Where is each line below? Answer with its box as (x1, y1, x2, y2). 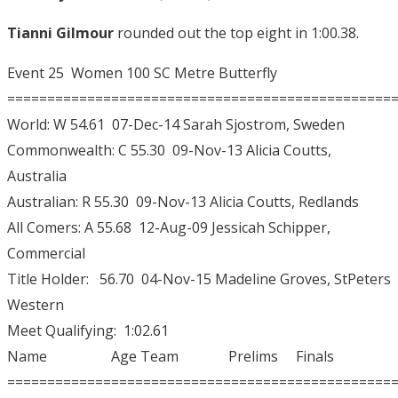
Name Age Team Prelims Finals (7, 346, 334, 367)
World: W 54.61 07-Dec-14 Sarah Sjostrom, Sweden (7, 115, 345, 135)
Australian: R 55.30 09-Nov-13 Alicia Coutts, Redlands (7, 192, 359, 212)
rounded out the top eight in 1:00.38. (114, 23, 359, 44)
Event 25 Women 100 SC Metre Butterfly (7, 63, 277, 84)
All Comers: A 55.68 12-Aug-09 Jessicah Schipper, (7, 218, 330, 238)
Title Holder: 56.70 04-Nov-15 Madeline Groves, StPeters (7, 269, 391, 290)
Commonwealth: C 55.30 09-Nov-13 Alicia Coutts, (7, 140, 331, 161)
